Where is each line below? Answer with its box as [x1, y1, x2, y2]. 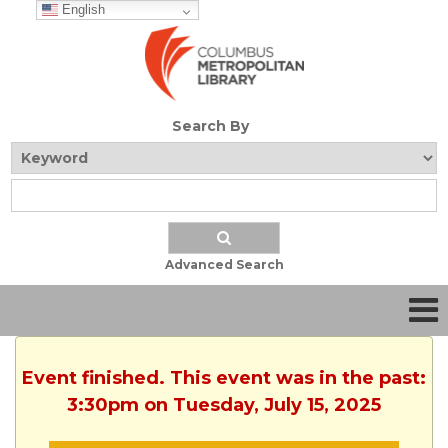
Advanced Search [164, 257, 284, 273]
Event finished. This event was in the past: [22, 367, 426, 390]
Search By [171, 117, 249, 136]
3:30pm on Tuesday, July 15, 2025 [67, 394, 381, 417]
